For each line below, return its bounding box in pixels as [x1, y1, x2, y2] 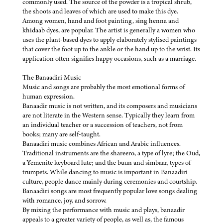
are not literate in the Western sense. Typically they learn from [22, 110, 195, 120]
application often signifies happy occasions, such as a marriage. [22, 53, 196, 63]
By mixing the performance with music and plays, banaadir [22, 205, 185, 215]
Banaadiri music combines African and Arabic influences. [22, 138, 181, 148]
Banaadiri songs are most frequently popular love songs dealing [22, 186, 197, 196]
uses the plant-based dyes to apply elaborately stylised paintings [22, 34, 197, 44]
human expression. [22, 91, 75, 101]
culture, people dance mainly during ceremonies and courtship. [22, 176, 197, 186]
